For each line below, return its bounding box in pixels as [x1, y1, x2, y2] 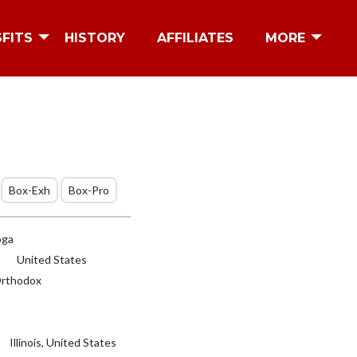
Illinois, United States [7, 335, 117, 349]
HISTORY [65, 30, 125, 45]
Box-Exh [9, 183, 51, 197]
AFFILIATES [157, 30, 233, 45]
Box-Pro [69, 183, 110, 197]
